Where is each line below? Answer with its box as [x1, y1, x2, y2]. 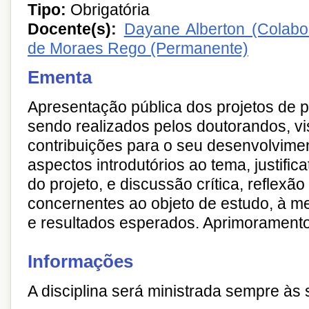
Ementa [28, 68, 92, 87]
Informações [28, 252, 133, 271]
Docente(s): [28, 20, 117, 38]
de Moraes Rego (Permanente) [28, 39, 248, 57]
